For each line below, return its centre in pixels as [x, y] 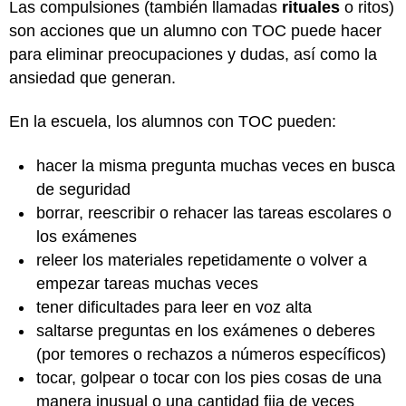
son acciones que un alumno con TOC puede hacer [195, 30]
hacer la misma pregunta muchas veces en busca [216, 165]
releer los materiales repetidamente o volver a [202, 260]
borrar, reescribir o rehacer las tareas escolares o [214, 213]
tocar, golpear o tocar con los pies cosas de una [209, 377]
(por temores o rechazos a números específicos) [213, 354]
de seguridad [83, 189]
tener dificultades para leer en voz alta [176, 307]
